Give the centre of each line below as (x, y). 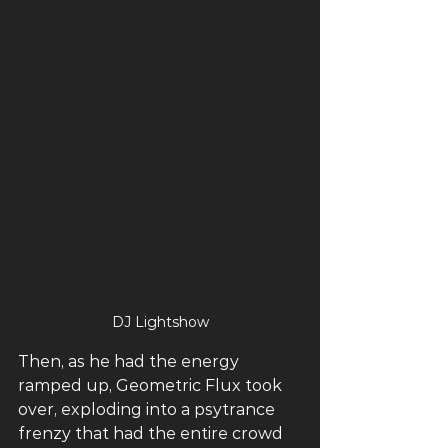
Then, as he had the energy (130, 362)
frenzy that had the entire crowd (152, 434)
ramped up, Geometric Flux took (152, 386)
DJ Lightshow (160, 322)
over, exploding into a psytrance (148, 410)
